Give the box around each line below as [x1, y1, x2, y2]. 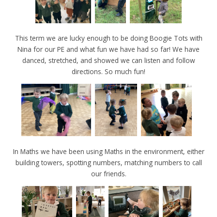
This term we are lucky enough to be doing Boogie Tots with [15, 33, 202, 43]
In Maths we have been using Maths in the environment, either [13, 147, 204, 156]
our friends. [91, 169, 126, 179]
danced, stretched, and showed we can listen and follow [22, 56, 195, 65]
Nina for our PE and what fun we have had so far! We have [17, 45, 200, 54]
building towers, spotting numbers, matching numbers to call [15, 158, 202, 168]
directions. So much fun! [72, 67, 145, 77]
